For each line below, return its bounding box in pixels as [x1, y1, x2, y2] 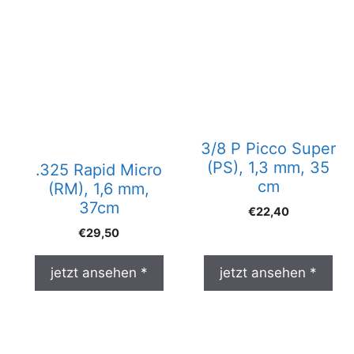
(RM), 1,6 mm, [48, 179, 150, 198]
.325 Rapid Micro [36, 160, 163, 179]
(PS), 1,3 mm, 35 [207, 158, 330, 177]
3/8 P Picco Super [201, 139, 337, 158]
